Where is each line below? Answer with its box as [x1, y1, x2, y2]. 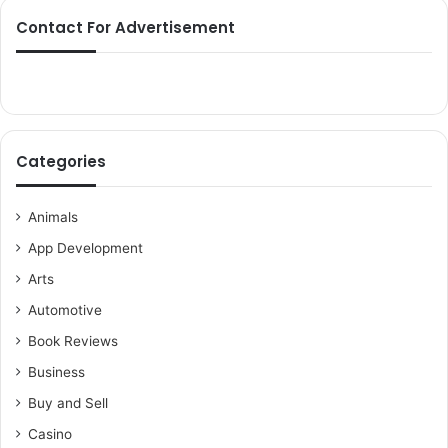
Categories [16, 151, 106, 172]
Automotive [28, 302, 102, 318]
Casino [28, 426, 72, 442]
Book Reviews [28, 333, 118, 349]
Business [28, 364, 85, 380]
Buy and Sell [28, 395, 108, 411]
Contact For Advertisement [16, 17, 235, 38]
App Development [28, 240, 143, 256]
